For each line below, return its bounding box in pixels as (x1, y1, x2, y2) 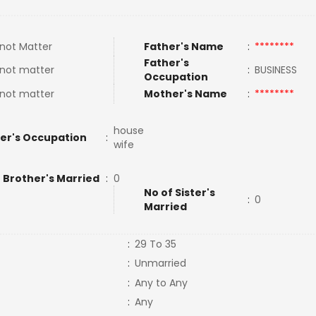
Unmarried (134, 256, 186, 270)
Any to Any (134, 276, 188, 290)
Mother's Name (143, 87, 229, 101)
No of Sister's (143, 186, 215, 200)
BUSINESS (254, 63, 303, 77)
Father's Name (143, 39, 224, 54)
